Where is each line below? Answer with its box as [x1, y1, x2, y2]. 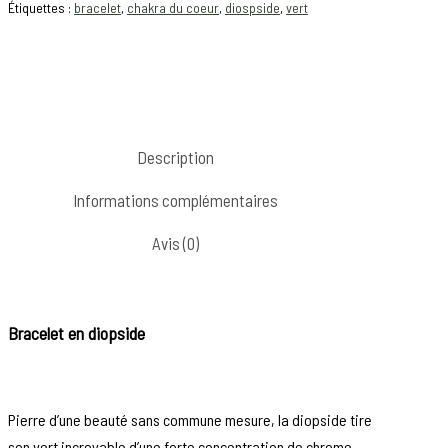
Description [136, 147, 214, 168]
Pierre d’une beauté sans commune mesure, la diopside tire [8, 410, 373, 430]
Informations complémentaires [72, 190, 278, 211]
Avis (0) [151, 233, 199, 254]
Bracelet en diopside [8, 321, 146, 344]
